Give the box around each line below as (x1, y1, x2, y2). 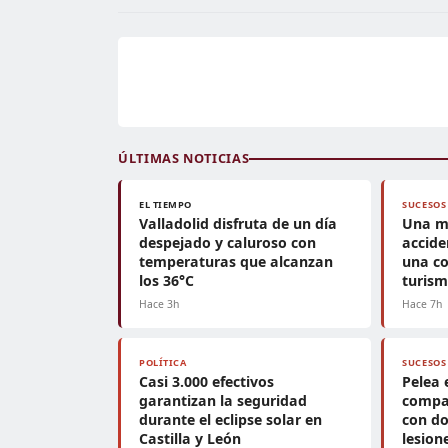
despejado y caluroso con (139, 233, 316, 252)
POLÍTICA (139, 356, 187, 369)
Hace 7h (402, 297, 443, 311)
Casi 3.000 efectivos (139, 372, 274, 391)
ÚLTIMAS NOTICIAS (118, 149, 250, 167)
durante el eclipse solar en (139, 410, 322, 429)
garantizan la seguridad (139, 391, 307, 410)
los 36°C (139, 271, 194, 290)
